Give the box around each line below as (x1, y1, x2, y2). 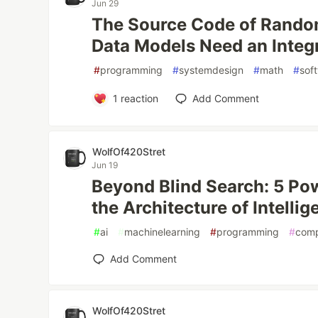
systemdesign (179, 64, 244, 76)
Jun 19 (92, 160, 119, 170)
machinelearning (124, 226, 201, 238)
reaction (117, 92, 158, 104)
